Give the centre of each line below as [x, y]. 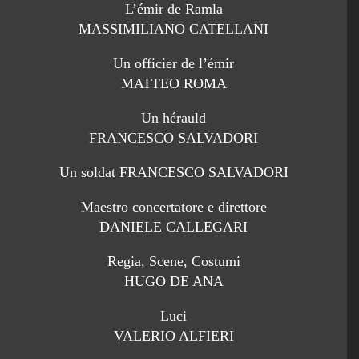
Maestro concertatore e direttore [173, 207]
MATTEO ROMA [173, 84]
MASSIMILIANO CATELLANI [173, 29]
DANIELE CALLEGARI [173, 227]
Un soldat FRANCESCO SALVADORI [173, 173]
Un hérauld [173, 118]
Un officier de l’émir [173, 64]
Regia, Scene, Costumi [173, 262]
